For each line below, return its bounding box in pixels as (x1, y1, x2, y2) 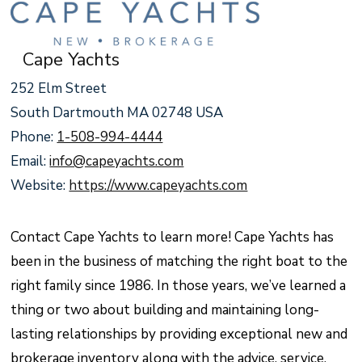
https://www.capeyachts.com (69, 175, 248, 195)
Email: (11, 151, 50, 170)
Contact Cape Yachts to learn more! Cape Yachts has (11, 227, 335, 246)
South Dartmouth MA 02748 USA (11, 103, 224, 122)
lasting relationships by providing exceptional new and (11, 324, 348, 343)
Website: (11, 175, 69, 195)
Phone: (11, 127, 57, 146)
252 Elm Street (11, 78, 107, 98)
